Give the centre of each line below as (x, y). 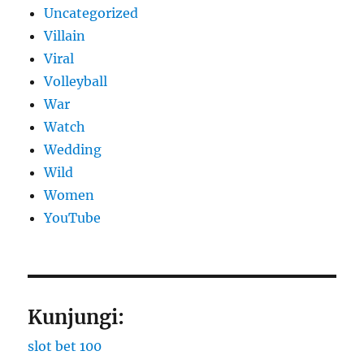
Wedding (73, 150)
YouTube (73, 218)
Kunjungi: (76, 318)
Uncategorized (91, 13)
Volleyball (76, 82)
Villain (65, 36)
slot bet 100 (65, 347)
